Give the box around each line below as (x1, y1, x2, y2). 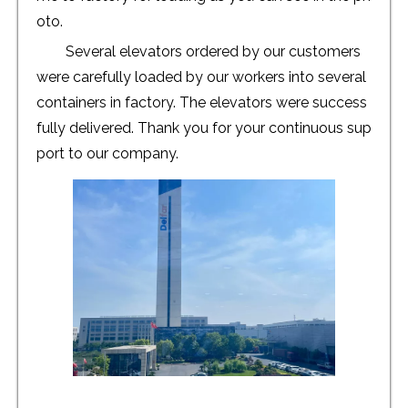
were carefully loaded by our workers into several (36, 68, 370, 86)
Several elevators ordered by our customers (66, 43, 364, 60)
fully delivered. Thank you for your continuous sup (36, 119, 372, 137)
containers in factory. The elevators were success (36, 94, 367, 111)
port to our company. (36, 145, 178, 162)
